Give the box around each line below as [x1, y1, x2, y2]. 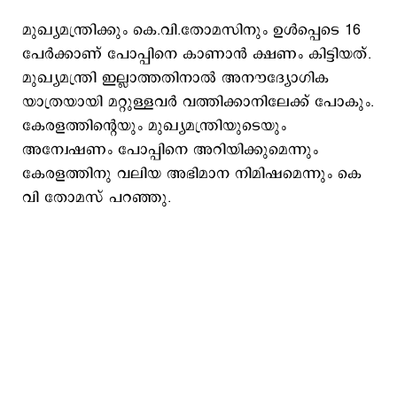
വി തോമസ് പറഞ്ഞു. [22, 187, 171, 208]
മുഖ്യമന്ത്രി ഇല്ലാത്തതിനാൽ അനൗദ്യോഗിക [22, 67, 329, 89]
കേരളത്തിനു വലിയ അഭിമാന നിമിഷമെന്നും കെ [22, 163, 362, 184]
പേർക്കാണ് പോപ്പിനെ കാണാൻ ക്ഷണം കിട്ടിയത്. [22, 43, 371, 65]
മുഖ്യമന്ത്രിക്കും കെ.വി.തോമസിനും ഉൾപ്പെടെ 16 [22, 19, 361, 41]
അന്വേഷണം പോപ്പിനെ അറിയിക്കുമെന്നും [22, 139, 318, 160]
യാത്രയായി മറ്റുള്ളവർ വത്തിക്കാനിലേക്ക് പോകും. [22, 91, 374, 113]
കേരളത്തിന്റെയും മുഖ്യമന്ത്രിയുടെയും [22, 115, 286, 136]
